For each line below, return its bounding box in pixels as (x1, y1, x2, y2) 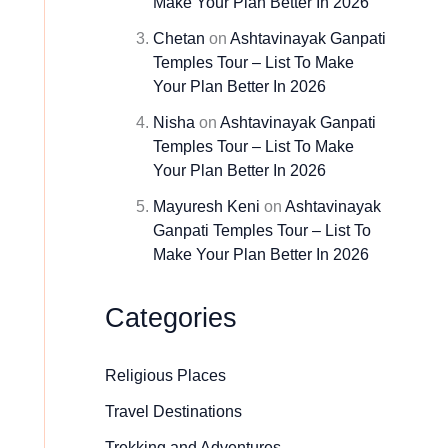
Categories (104, 302, 237, 334)
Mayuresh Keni (152, 198, 260, 216)
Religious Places (104, 367, 226, 385)
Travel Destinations (104, 403, 242, 421)
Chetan (152, 30, 205, 48)
